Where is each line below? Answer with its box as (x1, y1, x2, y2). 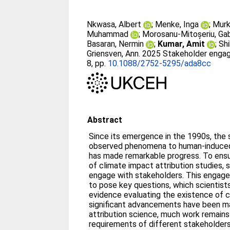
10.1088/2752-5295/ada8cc (108, 59, 212, 68)
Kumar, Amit (158, 39, 205, 49)
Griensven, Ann (87, 49, 139, 59)
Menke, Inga (155, 20, 199, 29)
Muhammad (87, 29, 129, 39)
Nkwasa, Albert (87, 20, 142, 29)
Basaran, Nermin (87, 39, 144, 49)
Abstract (87, 114, 123, 125)
